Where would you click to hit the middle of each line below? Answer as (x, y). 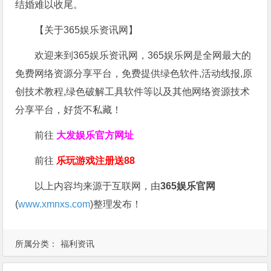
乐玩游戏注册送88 (96, 161)
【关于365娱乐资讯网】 (87, 30)
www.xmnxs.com (54, 204)
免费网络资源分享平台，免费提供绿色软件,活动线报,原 (134, 74)
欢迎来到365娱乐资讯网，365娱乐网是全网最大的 (143, 56)
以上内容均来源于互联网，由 (98, 186)
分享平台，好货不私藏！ (69, 110)
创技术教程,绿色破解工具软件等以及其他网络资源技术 (133, 92)
